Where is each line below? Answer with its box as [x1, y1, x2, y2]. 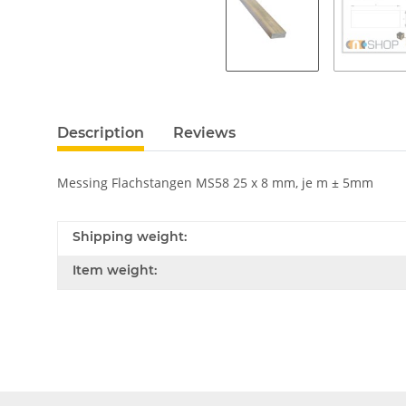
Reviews [173, 123, 236, 141]
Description [57, 123, 144, 141]
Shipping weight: [72, 227, 187, 245]
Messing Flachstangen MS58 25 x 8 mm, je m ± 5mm [57, 173, 373, 191]
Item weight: [72, 261, 157, 278]
